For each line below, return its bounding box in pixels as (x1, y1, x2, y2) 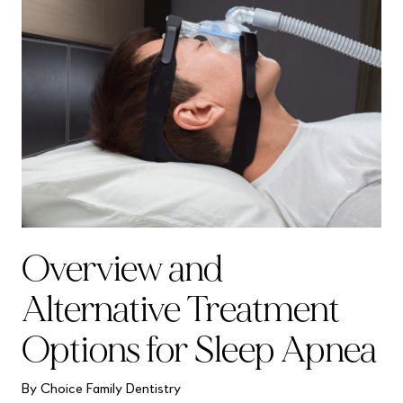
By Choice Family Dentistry (22, 381, 181, 397)
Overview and (22, 246, 223, 291)
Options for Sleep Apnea (22, 327, 376, 372)
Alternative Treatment (22, 286, 340, 332)
